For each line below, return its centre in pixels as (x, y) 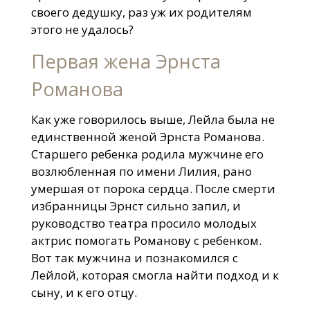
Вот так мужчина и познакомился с (134, 257)
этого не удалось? (82, 30)
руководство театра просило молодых (144, 223)
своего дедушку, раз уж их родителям (141, 12)
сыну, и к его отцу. (84, 292)
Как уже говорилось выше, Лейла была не (153, 119)
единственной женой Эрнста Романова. (147, 136)
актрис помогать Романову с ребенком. (146, 240)
